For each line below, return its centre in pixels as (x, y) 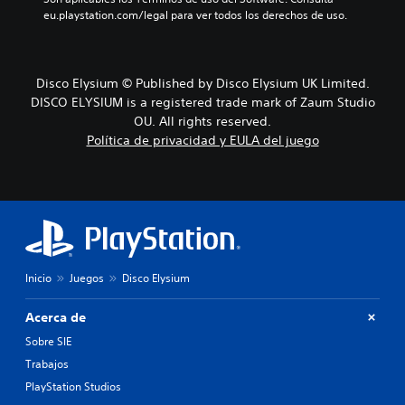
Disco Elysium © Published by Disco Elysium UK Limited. (202, 83)
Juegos (87, 278)
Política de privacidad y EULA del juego (202, 140)
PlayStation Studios (73, 386)
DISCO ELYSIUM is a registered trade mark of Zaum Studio (202, 102)
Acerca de (56, 317)
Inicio (38, 278)
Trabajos (47, 363)
